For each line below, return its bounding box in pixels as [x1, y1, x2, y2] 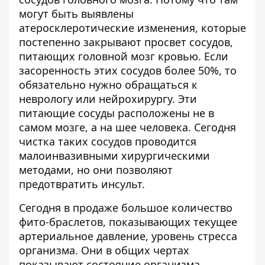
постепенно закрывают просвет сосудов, [19, 35, 233, 50]
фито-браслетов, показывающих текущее [19, 215, 237, 230]
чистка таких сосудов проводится [19, 134, 196, 149]
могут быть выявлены [19, 7, 134, 21]
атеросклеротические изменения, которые [19, 21, 246, 35]
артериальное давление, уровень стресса [19, 229, 237, 244]
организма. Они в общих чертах [19, 243, 189, 258]
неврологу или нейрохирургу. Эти [19, 92, 197, 106]
